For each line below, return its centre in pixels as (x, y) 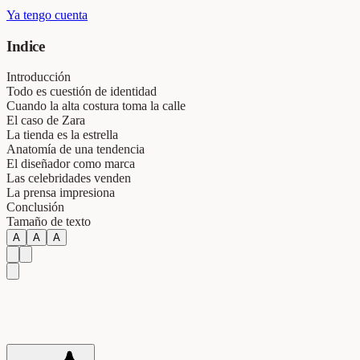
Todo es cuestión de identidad (82, 92)
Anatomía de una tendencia (76, 149)
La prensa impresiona (61, 193)
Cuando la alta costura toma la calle (96, 106)
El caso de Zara (46, 121)
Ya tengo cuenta (47, 14)
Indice (26, 46)
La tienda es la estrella (62, 135)
